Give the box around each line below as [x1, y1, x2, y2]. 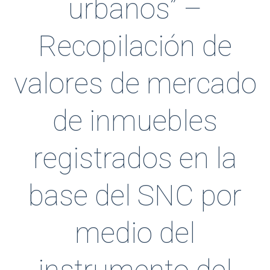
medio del [75, 215, 195, 250]
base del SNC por [28, 178, 242, 213]
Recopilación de [38, 28, 232, 63]
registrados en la [33, 140, 237, 175]
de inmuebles [52, 103, 218, 138]
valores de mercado [13, 66, 257, 101]
